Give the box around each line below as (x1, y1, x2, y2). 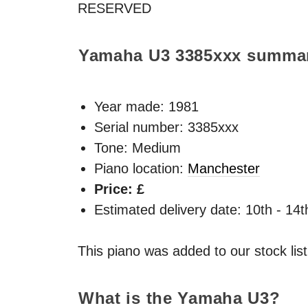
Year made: (94, 98, 168, 114)
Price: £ (94, 181, 144, 197)
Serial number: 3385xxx (94, 119, 239, 135)
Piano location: (94, 160, 188, 176)
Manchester (188, 160, 260, 176)
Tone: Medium (94, 140, 181, 155)
